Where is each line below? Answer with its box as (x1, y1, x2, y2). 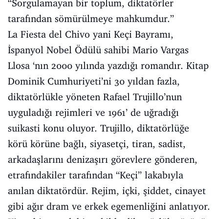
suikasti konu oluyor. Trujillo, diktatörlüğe (8, 122, 189, 134)
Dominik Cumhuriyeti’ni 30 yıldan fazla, (8, 75, 180, 87)
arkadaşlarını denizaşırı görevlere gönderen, (8, 153, 197, 165)
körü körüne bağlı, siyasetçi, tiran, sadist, (8, 137, 186, 150)
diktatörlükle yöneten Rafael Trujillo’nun (8, 90, 182, 103)
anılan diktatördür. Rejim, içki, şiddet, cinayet (8, 184, 206, 197)
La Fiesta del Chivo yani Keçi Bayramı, (8, 28, 174, 40)
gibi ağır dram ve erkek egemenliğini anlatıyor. (8, 200, 210, 212)
